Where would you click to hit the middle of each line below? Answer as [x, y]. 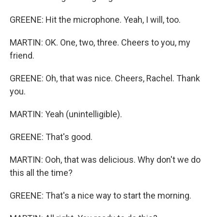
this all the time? [41, 173]
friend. [22, 55]
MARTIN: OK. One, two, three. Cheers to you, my [100, 42]
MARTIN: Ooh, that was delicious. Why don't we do [105, 160]
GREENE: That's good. [51, 137]
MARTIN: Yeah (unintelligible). [66, 114]
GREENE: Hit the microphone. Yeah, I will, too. [95, 20]
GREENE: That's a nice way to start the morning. [101, 195]
